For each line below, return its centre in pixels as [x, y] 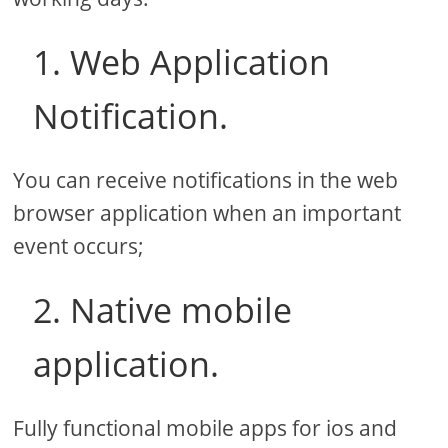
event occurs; [79, 245]
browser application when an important [207, 212]
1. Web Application [182, 61]
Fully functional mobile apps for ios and [205, 427]
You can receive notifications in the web [206, 179]
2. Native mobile [163, 309]
